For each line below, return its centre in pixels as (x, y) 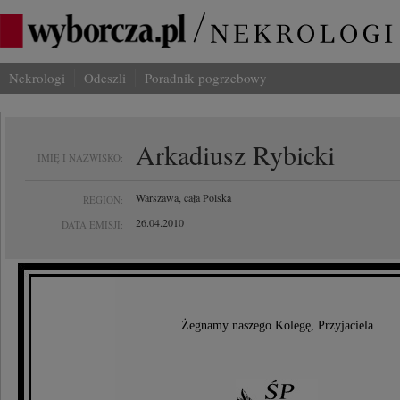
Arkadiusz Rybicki (235, 154)
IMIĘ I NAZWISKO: (80, 158)
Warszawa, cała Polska (183, 197)
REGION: (103, 200)
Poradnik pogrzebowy (206, 78)
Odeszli (105, 78)
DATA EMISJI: (92, 225)
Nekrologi (37, 78)
